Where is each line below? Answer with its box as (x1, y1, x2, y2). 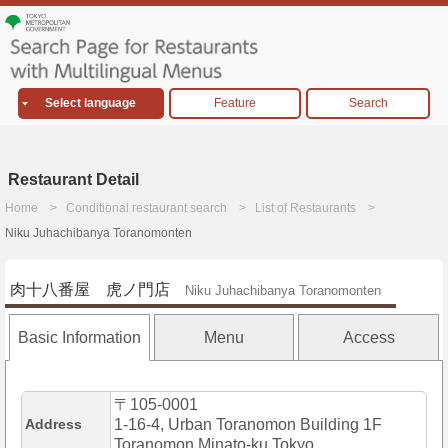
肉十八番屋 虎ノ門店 (10, 281, 170, 299)
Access (342, 329, 395, 347)
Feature (213, 96, 256, 111)
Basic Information (17, 329, 141, 347)
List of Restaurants (255, 201, 356, 216)
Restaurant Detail (8, 171, 139, 189)
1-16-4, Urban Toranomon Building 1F (114, 416, 382, 434)
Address (25, 416, 82, 433)
